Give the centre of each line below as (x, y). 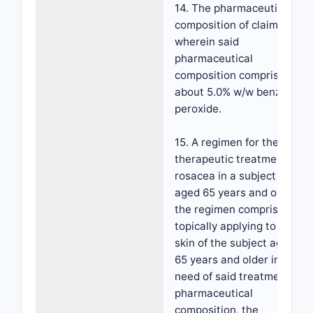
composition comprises (233, 75)
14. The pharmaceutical (233, 8)
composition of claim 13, (235, 25)
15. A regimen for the (227, 142)
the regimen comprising (234, 209)
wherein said (207, 42)
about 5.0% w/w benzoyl (235, 92)
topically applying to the (235, 226)
